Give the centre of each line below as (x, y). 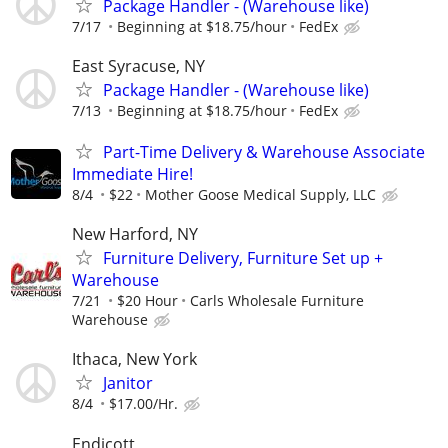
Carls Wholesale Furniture (277, 301)
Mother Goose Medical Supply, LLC (260, 194)
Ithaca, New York (134, 359)
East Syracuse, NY (138, 65)
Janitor (128, 383)
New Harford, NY (135, 234)
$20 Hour (147, 301)
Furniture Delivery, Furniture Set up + (243, 258)
